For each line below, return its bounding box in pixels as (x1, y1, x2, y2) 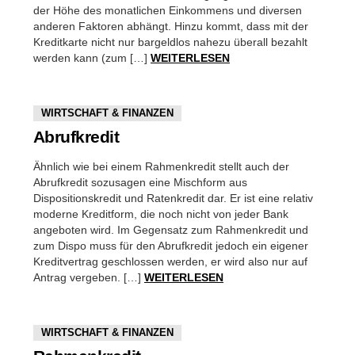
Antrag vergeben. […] (33, 271, 144, 284)
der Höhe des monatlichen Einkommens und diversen (33, 4, 302, 17)
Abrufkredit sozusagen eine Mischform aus (33, 176, 247, 189)
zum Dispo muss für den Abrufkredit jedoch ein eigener (33, 239, 308, 252)
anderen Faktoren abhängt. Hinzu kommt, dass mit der (33, 20, 308, 32)
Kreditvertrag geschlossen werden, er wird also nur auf (33, 255, 307, 268)
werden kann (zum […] (33, 52, 151, 64)
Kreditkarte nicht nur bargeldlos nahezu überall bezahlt (33, 36, 307, 48)
